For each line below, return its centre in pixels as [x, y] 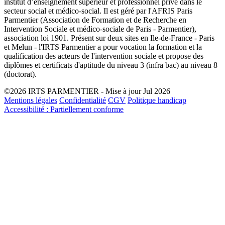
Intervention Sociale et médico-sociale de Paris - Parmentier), [100, 29]
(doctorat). [20, 74]
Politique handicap [157, 100]
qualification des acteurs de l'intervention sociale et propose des [104, 56]
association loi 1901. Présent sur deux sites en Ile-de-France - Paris [109, 38]
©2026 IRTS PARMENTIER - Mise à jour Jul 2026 [87, 91]
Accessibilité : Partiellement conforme [64, 109]
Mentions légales [31, 100]
